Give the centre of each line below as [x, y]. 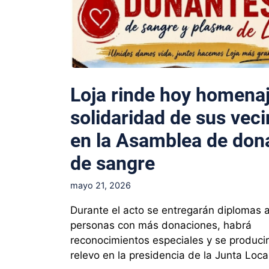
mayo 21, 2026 [101, 185]
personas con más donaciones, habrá [161, 225]
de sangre [113, 163]
